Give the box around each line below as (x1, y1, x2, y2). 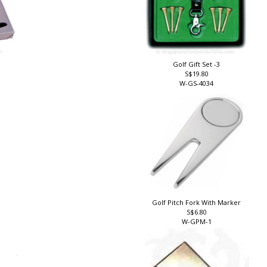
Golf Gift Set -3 (174, 64, 222, 73)
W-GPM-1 (181, 222, 215, 231)
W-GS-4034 (179, 83, 218, 92)
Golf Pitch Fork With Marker (153, 202, 243, 212)
